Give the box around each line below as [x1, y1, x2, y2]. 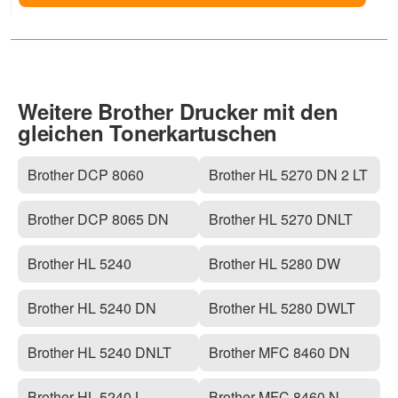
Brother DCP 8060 [28, 164, 145, 186]
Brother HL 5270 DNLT [209, 209, 354, 230]
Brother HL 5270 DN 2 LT [209, 164, 369, 186]
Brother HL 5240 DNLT [28, 342, 172, 363]
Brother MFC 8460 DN [209, 342, 351, 363]
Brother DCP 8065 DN [28, 209, 170, 230]
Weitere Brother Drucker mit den [18, 96, 338, 127]
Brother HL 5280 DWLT [209, 298, 356, 319]
